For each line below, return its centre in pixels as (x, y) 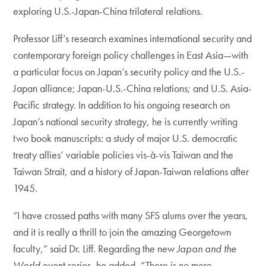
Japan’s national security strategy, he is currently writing (126, 121)
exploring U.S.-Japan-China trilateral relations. (108, 11)
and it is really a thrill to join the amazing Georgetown (122, 232)
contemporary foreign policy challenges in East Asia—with (131, 55)
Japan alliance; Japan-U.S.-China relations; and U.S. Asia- (133, 88)
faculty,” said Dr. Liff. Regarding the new (95, 248)
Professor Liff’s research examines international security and (133, 38)
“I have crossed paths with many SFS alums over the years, (131, 215)
